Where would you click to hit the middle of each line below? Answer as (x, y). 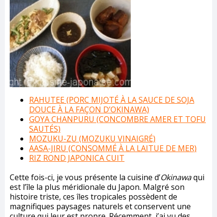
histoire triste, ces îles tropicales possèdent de (93, 197)
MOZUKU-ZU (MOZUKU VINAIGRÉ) (92, 139)
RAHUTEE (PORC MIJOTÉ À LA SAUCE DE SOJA (112, 100)
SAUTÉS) (45, 129)
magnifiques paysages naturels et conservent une (100, 207)
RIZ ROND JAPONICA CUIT (77, 158)
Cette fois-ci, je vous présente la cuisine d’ (85, 178)
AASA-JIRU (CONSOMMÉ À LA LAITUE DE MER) (113, 148)
